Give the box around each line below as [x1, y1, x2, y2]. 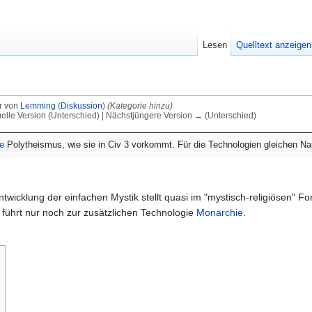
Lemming [19, 101, 56, 111]
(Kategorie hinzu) [107, 101, 173, 111]
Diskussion [60, 101, 102, 111]
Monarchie [196, 206, 243, 218]
